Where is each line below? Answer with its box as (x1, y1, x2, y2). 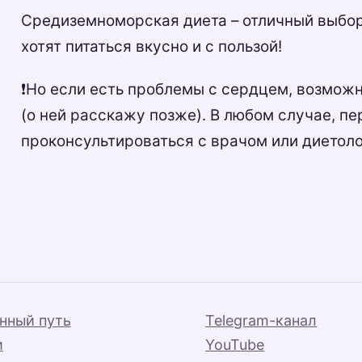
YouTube (205, 335, 265, 353)
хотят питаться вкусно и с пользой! (21, 36, 283, 56)
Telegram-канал (205, 311, 318, 329)
